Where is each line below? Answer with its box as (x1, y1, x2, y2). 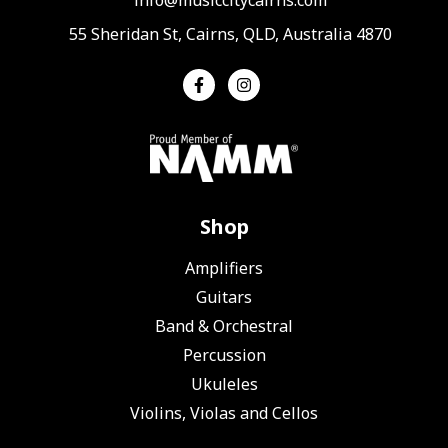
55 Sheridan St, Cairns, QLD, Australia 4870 (68, 22, 392, 45)
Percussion (182, 343, 266, 366)
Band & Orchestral (155, 314, 293, 337)
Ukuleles (190, 372, 258, 395)
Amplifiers (185, 256, 263, 279)
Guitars (196, 285, 252, 308)
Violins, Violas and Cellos (130, 401, 318, 424)
